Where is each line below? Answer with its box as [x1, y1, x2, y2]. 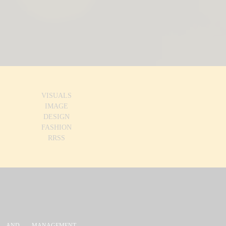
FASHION [41, 124, 72, 132]
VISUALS [41, 92, 72, 100]
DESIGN [43, 113, 70, 121]
